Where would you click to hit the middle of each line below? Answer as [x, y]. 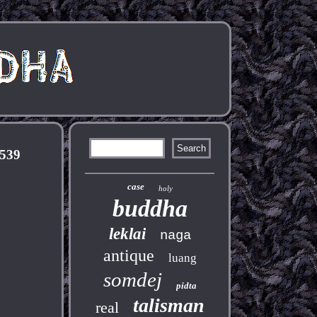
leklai [127, 234]
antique [128, 255]
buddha [150, 208]
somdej [132, 279]
